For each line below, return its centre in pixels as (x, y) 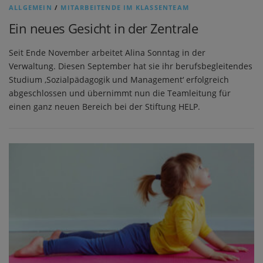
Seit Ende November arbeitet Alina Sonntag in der (107, 53)
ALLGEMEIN (31, 7)
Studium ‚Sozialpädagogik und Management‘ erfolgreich (119, 80)
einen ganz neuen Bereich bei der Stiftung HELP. (104, 107)
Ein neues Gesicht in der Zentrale (104, 28)
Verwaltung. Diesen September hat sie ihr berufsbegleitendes (131, 66)
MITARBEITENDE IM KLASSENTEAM (125, 7)
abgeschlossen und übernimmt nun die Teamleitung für (120, 93)
